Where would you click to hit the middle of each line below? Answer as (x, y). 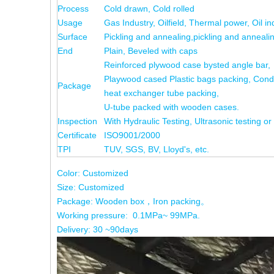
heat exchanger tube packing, (161, 93)
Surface (72, 37)
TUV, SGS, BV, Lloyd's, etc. (157, 149)
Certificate (77, 135)
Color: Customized (93, 173)
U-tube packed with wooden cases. (172, 107)
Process (73, 9)
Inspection (77, 121)
